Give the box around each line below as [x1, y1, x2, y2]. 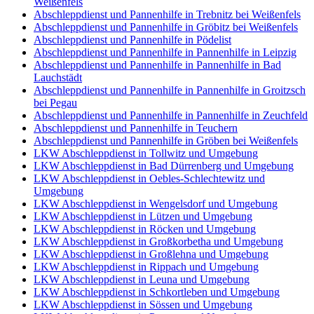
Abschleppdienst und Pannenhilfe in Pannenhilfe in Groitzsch [34, 84, 306, 97]
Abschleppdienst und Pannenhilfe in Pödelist [34, 34, 231, 46]
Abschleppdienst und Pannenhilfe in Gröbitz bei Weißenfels [34, 21, 298, 34]
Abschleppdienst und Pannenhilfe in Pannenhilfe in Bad [34, 59, 281, 71]
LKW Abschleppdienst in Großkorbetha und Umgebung [34, 235, 283, 248]
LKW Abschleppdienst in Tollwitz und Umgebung [34, 147, 258, 160]
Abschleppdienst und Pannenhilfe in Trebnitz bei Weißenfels [34, 8, 301, 21]
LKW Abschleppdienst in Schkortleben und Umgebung [34, 286, 280, 299]
